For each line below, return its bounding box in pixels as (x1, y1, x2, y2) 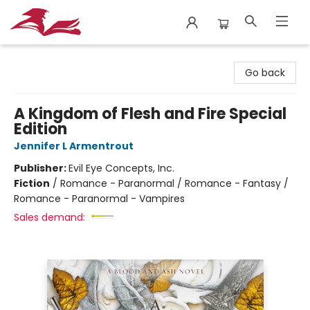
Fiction (14, 176, 50, 190)
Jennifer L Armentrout (14, 139, 134, 153)
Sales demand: (14, 210, 85, 224)
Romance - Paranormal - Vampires (14, 192, 185, 206)
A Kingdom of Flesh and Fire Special (14, 103, 286, 125)
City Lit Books (10, 51, 73, 64)
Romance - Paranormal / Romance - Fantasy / (60, 176, 289, 190)
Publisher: (14, 161, 69, 175)
